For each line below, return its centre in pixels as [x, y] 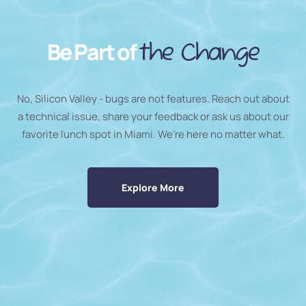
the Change [199, 53]
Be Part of [93, 52]
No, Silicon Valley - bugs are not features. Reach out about [153, 98]
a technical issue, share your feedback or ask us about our [153, 116]
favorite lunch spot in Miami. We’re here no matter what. [153, 134]
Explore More [153, 187]
